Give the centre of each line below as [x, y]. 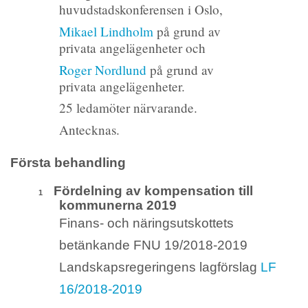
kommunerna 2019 [118, 206]
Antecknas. [89, 130]
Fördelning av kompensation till [153, 191]
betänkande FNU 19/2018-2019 [153, 245]
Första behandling [68, 163]
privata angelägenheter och [132, 48]
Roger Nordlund [102, 69]
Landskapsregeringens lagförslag [159, 267]
